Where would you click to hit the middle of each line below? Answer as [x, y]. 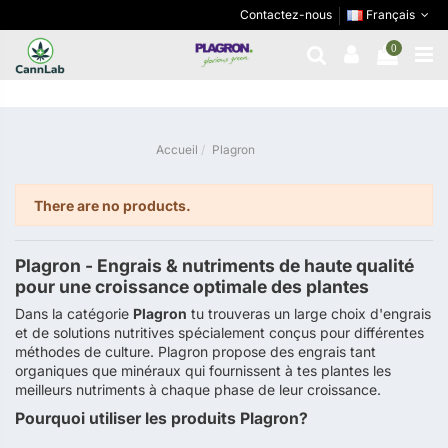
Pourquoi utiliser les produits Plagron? [161, 419]
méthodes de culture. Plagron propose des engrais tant [195, 352]
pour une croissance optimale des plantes [192, 287]
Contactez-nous [285, 14]
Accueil [176, 150]
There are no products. [112, 205]
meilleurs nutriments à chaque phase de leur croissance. [198, 390]
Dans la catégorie [74, 314]
